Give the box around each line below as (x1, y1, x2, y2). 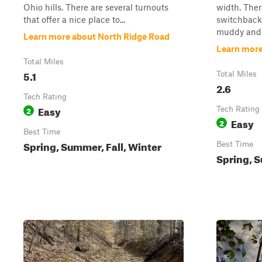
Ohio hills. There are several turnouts (23, 2, 168, 12)
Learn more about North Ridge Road (23, 31, 170, 42)
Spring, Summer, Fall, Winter (23, 137, 161, 153)
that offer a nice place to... (23, 14, 125, 25)
